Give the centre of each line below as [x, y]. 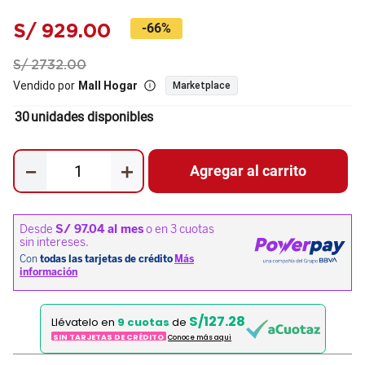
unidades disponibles [92, 117]
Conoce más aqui [200, 338]
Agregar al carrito [248, 170]
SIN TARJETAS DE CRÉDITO [109, 337]
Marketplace [202, 86]
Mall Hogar [108, 86]
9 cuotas [143, 322]
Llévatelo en [84, 322]
